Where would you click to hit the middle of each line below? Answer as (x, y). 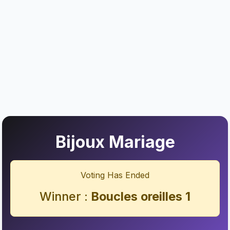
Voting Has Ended (115, 175)
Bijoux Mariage (115, 142)
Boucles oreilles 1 (141, 196)
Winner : (65, 196)
